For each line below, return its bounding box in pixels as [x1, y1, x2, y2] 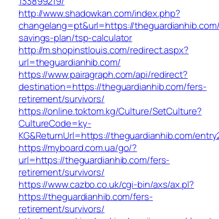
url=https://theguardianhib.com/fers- [19, 153, 170, 167]
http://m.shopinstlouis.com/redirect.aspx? [19, 44, 189, 57]
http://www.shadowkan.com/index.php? [19, 7, 180, 20]
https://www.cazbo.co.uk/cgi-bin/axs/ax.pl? [19, 178, 194, 191]
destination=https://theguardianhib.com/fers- [19, 80, 207, 93]
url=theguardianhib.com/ [19, 56, 121, 69]
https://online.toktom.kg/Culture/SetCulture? [19, 105, 202, 118]
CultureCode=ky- [19, 117, 91, 130]
